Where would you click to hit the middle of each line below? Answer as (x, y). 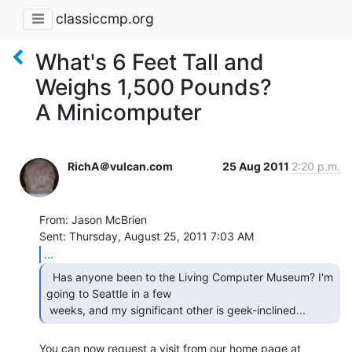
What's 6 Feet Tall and (150, 62)
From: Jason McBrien (93, 219)
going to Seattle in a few (109, 293)
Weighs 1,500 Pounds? (154, 87)
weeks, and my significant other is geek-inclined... (179, 310)
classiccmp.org (105, 19)
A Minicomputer (119, 112)
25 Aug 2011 (257, 166)
